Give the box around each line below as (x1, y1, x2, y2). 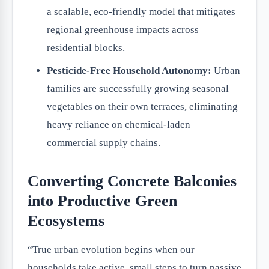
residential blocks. (47, 42, 125, 53)
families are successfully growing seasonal (47, 83, 229, 94)
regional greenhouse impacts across (47, 24, 199, 35)
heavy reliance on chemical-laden (47, 119, 190, 130)
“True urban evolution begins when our (28, 244, 195, 255)
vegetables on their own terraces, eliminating (47, 101, 238, 112)
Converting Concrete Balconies (28, 172, 237, 190)
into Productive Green (28, 192, 177, 210)
